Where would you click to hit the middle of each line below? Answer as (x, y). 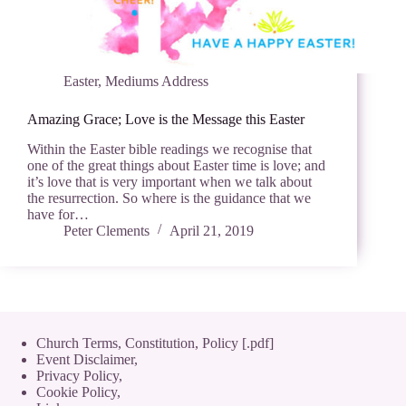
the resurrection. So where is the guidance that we (169, 198)
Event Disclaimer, (87, 360)
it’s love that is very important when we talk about (169, 182)
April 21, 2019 (212, 231)
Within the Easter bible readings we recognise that (169, 150)
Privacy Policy (77, 376)
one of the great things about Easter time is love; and (176, 166)
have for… (58, 215)
